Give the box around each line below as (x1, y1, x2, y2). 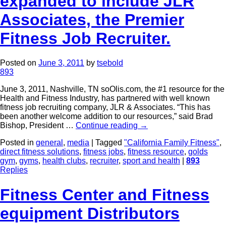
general (36, 138, 63, 147)
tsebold (97, 59, 123, 68)
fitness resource (128, 147, 184, 156)
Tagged (95, 138, 122, 147)
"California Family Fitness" (124, 138, 219, 147)
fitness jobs (83, 147, 124, 156)
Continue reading (76, 121, 140, 130)
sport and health (123, 156, 180, 165)
